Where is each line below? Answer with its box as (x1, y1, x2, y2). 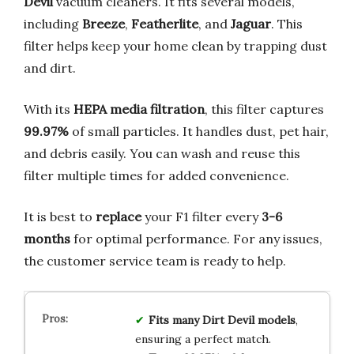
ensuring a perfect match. (134, 331, 271, 346)
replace (96, 208, 141, 224)
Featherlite (131, 15, 198, 32)
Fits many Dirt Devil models (148, 312, 296, 327)
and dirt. (24, 59, 76, 76)
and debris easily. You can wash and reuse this (24, 145, 300, 161)
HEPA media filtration (73, 100, 205, 117)
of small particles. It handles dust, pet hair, (69, 122, 329, 139)
